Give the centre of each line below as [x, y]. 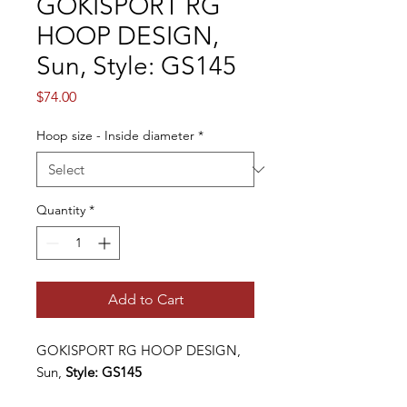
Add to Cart [145, 299]
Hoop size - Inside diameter [115, 135]
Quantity [61, 210]
